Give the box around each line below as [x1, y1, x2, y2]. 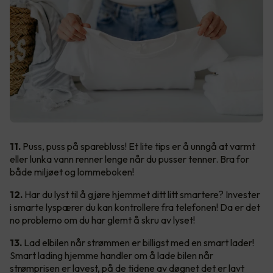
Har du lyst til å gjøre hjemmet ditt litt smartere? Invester [23, 188, 260, 201]
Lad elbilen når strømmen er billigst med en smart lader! [22, 236, 254, 249]
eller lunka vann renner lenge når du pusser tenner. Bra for [10, 153, 249, 166]
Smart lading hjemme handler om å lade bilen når [10, 249, 213, 262]
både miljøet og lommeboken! [10, 166, 134, 179]
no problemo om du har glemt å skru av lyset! [10, 214, 195, 227]
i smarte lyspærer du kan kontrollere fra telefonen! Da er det [10, 201, 260, 214]
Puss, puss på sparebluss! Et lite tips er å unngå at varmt [21, 140, 255, 153]
